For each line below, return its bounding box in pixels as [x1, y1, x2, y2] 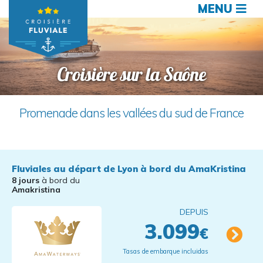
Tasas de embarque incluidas [123, 247, 208, 255]
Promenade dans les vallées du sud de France [19, 105, 244, 120]
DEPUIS [180, 207, 208, 217]
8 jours [12, 175, 39, 186]
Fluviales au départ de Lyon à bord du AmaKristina [12, 163, 246, 174]
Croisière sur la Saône [57, 62, 206, 86]
